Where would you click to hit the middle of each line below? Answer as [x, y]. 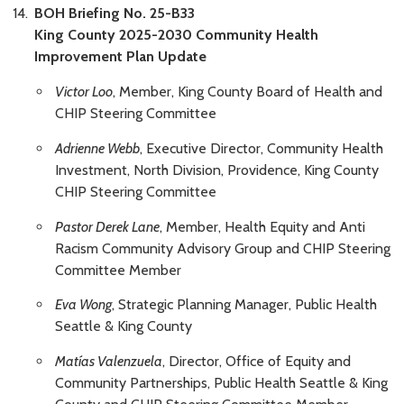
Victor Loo [84, 92]
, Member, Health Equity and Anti [262, 226]
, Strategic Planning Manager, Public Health [244, 305]
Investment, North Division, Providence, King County [217, 170]
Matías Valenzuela [109, 362]
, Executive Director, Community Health [262, 148]
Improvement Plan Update [120, 57]
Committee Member [118, 270]
